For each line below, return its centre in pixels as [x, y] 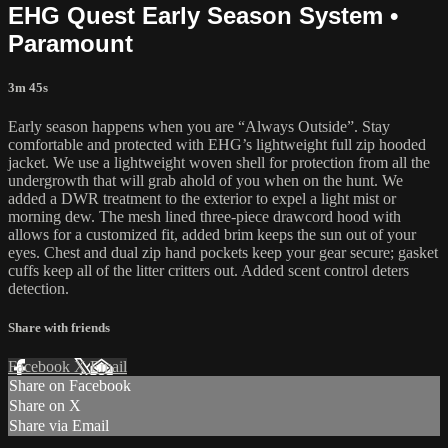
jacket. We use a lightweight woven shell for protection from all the [219, 162]
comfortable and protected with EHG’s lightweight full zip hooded [217, 144]
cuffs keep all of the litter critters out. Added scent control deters [208, 270]
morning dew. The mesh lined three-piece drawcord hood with [204, 216]
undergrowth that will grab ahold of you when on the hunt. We [205, 180]
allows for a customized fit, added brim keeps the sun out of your [212, 234]
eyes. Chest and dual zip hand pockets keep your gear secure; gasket [223, 252]
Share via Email [59, 426]
